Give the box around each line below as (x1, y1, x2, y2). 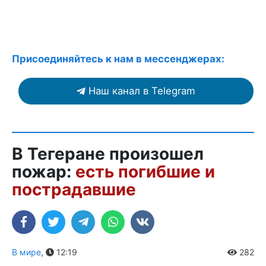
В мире (12, 247, 41, 257)
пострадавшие (12, 179, 136, 199)
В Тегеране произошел (12, 144, 204, 164)
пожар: (12, 161, 75, 182)
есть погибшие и (75, 161, 215, 182)
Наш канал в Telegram (88, 85, 195, 97)
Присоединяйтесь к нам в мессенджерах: (12, 53, 224, 65)
